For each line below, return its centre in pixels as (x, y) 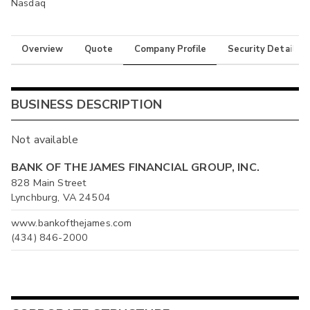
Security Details (264, 49)
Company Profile (170, 49)
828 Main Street (49, 183)
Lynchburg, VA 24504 (61, 198)
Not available (45, 140)
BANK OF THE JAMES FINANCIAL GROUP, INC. (135, 168)
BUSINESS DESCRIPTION (87, 105)
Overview (43, 49)
